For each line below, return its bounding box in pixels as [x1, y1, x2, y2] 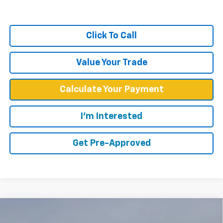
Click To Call [86, 31, 137, 40]
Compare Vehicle [20, 207, 81, 215]
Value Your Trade [76, 58, 147, 67]
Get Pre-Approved [72, 138, 151, 148]
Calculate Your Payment [59, 85, 164, 94]
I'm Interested [81, 111, 142, 121]
